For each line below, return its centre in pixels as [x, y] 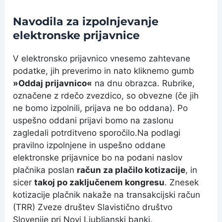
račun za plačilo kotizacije [131, 170]
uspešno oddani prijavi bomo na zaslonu [93, 120]
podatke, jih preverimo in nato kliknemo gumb [104, 71]
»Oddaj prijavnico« [53, 83]
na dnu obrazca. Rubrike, [144, 83]
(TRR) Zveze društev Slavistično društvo [93, 207]
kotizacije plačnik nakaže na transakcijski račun [107, 194]
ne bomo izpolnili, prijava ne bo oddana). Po [101, 108]
